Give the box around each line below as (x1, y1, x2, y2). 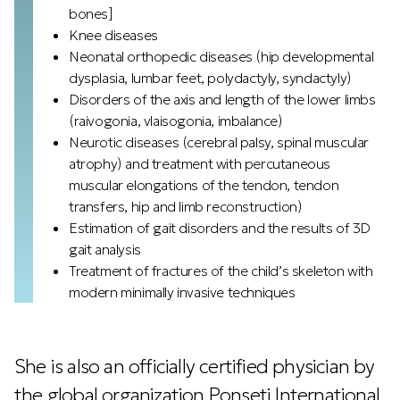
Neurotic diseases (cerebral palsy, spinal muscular (69, 133, 370, 151)
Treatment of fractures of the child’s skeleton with (69, 262, 373, 279)
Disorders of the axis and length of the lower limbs (69, 90, 376, 108)
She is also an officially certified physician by (14, 354, 375, 379)
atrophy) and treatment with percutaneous (69, 154, 331, 172)
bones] (69, 4, 113, 22)
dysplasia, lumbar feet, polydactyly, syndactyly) (69, 69, 352, 87)
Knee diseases (69, 26, 158, 44)
